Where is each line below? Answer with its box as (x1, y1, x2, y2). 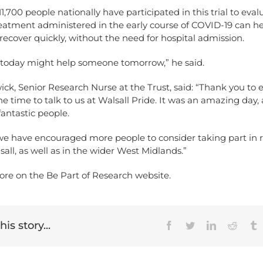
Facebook (173, 220, 210, 230)
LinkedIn (215, 220, 249, 230)
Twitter (194, 220, 221, 230)
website (135, 170, 169, 181)
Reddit (237, 220, 261, 230)
